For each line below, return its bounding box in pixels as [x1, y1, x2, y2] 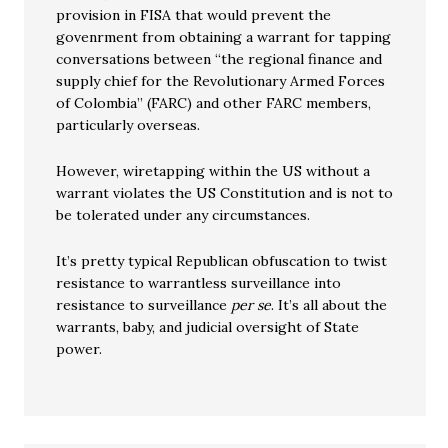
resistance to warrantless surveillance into [56, 274, 342, 292]
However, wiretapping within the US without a [56, 162, 371, 180]
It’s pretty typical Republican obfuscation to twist [56, 252, 388, 270]
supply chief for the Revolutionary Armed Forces [56, 72, 386, 90]
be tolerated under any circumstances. [56, 206, 311, 224]
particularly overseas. [56, 116, 201, 134]
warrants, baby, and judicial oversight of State [56, 318, 360, 336]
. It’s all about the [271, 296, 388, 314]
